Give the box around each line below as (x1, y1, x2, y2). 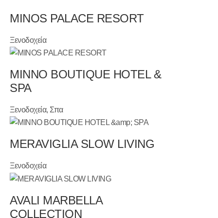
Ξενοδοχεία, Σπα (10, 106, 63, 114)
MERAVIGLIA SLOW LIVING (10, 137, 155, 151)
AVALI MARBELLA (10, 193, 103, 207)
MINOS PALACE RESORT (10, 11, 144, 25)
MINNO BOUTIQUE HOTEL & (10, 68, 162, 81)
